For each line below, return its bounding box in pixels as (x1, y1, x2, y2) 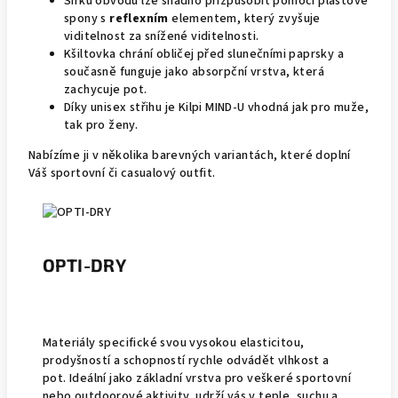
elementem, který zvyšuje (171, 10, 321, 28)
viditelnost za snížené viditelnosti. (64, 28, 259, 45)
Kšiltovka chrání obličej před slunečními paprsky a (64, 45, 344, 63)
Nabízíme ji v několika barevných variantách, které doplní (28, 147, 351, 164)
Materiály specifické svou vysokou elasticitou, (43, 334, 305, 352)
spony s (64, 10, 107, 28)
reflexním (109, 10, 169, 28)
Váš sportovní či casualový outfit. (28, 164, 216, 182)
